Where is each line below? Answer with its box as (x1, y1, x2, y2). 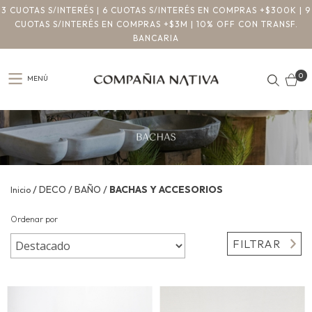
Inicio (10, 185, 31, 196)
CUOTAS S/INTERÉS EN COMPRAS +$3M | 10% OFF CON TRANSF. (14, 19, 298, 29)
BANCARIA (133, 33, 179, 43)
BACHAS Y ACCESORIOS (109, 183, 223, 196)
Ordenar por (10, 214, 58, 225)
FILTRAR (233, 237, 281, 251)
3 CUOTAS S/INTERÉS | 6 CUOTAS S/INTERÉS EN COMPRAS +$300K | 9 (1, 5, 311, 15)
